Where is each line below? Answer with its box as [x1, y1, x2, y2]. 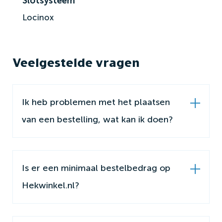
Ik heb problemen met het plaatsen [22, 96, 170, 108]
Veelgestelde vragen [12, 55, 140, 70]
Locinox [22, 12, 54, 22]
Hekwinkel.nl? [22, 179, 79, 191]
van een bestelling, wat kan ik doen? [22, 113, 173, 125]
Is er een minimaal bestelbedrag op [22, 162, 170, 173]
